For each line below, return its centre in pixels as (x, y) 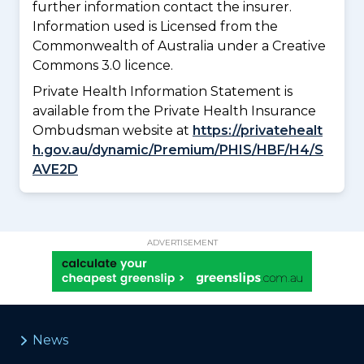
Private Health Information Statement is (162, 91)
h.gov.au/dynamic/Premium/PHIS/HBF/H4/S (178, 149)
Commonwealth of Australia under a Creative (179, 45)
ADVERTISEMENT (182, 243)
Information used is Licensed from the (155, 26)
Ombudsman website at (113, 130)
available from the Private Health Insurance (174, 110)
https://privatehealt (258, 130)
